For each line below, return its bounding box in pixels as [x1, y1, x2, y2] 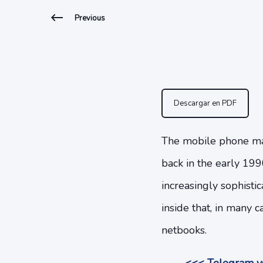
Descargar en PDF [173, 98, 237, 109]
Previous [75, 13, 105, 23]
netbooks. [161, 223, 207, 237]
